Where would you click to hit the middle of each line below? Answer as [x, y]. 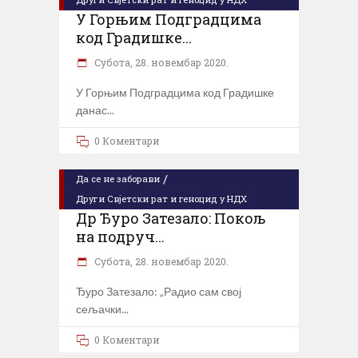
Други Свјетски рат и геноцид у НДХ [161, 198]
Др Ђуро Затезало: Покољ [171, 218]
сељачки [99, 308]
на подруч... [120, 236]
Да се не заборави [118, 178]
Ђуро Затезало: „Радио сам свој [159, 291]
